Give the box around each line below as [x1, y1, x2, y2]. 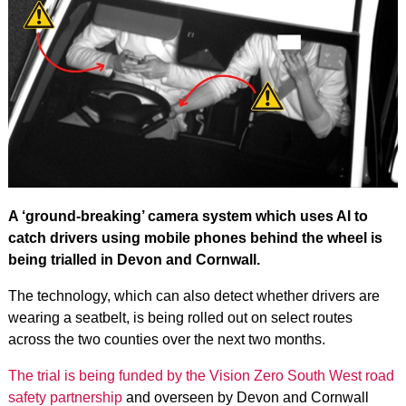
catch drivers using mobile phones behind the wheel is [7, 229, 382, 246]
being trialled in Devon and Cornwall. [7, 251, 260, 267]
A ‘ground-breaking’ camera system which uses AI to [7, 208, 368, 224]
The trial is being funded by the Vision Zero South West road [7, 367, 394, 383]
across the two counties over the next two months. [7, 331, 325, 347]
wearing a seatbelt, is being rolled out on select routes [7, 309, 353, 325]
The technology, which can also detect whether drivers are [7, 287, 380, 304]
